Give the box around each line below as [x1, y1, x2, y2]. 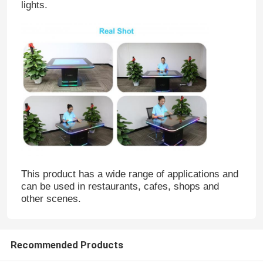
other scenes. [21, 193, 81, 205]
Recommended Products [10, 239, 123, 251]
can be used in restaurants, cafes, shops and [21, 181, 219, 193]
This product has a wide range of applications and [21, 168, 238, 180]
